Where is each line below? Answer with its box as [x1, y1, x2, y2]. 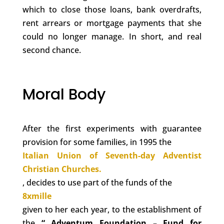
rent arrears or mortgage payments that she [22, 17, 202, 28]
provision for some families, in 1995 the [22, 136, 171, 147]
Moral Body [22, 83, 105, 105]
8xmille [22, 190, 51, 201]
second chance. [22, 44, 81, 55]
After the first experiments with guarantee [22, 122, 202, 134]
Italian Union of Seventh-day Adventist [22, 149, 202, 161]
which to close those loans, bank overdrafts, [22, 3, 202, 15]
